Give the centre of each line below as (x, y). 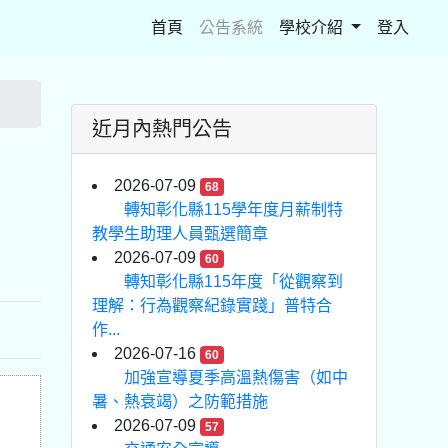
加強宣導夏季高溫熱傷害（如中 (236, 377)
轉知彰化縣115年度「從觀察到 (233, 281)
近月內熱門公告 (162, 129)
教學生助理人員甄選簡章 (180, 233)
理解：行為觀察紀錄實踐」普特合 (212, 305)
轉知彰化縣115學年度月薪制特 (233, 209)
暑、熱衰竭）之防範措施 (180, 401)
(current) (212, 26)
